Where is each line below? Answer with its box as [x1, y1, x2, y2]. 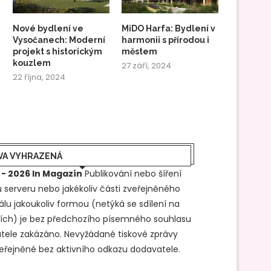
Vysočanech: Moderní [13, 34, 105, 45]
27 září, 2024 [122, 59, 172, 71]
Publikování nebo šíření [82, 167, 181, 180]
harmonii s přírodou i [122, 34, 210, 45]
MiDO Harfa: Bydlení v [122, 23, 216, 33]
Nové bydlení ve [13, 23, 83, 33]
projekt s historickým [13, 46, 102, 56]
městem [122, 46, 158, 56]
